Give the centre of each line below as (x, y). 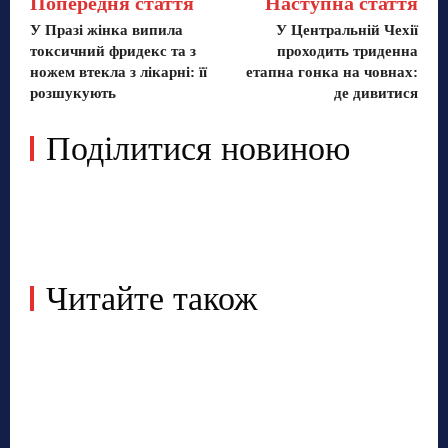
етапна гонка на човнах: (331, 71)
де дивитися (375, 92)
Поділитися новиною (198, 148)
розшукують (73, 92)
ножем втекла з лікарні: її (118, 71)
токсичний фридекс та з (113, 50)
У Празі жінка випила (106, 29)
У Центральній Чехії (346, 29)
